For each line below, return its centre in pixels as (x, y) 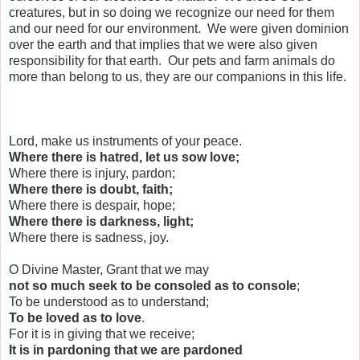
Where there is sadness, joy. (89, 237)
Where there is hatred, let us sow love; (124, 157)
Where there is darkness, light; (101, 221)
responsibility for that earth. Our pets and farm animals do (172, 60)
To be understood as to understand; (109, 301)
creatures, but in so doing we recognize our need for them (172, 12)
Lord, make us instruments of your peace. (125, 141)
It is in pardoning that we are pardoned (126, 350)
